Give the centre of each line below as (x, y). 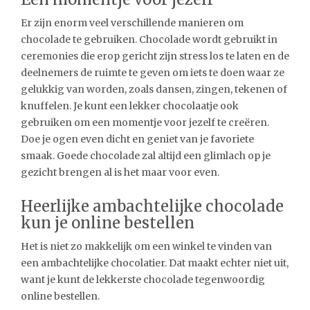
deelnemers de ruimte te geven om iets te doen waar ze (153, 72)
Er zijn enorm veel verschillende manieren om (132, 22)
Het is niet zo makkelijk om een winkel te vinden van (146, 246)
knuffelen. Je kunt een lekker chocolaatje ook (130, 106)
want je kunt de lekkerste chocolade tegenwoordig (143, 279)
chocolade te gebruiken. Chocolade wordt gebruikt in (149, 39)
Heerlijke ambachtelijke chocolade (152, 206)
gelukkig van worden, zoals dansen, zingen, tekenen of (154, 89)
